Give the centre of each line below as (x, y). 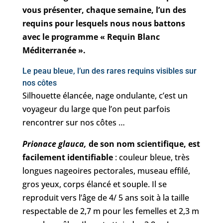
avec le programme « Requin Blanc (91, 37)
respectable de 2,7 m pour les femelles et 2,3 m (111, 211)
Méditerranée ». (54, 50)
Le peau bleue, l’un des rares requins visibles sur (109, 71)
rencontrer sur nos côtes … (73, 122)
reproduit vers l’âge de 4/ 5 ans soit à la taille (106, 198)
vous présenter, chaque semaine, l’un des (104, 10)
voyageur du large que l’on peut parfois (96, 109)
